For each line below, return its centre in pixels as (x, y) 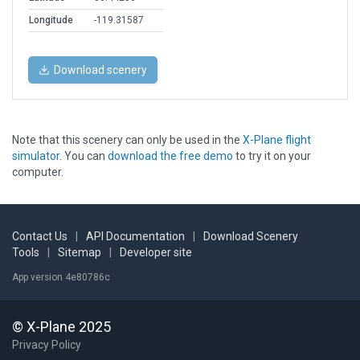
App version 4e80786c (61, 278)
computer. (38, 172)
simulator (36, 156)
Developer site (156, 253)
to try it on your (272, 156)
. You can (84, 156)
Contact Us (40, 237)
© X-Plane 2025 (61, 327)
